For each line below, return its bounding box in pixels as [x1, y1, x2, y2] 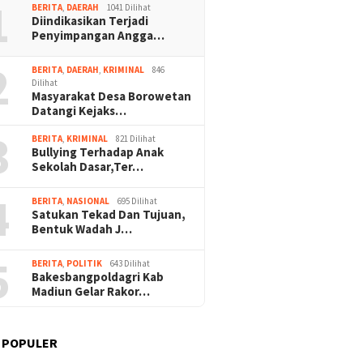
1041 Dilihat [107, 2, 152, 14]
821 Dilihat [116, 133, 156, 145]
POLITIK [66, 258, 103, 270]
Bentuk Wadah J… [32, 221, 133, 237]
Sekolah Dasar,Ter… [32, 159, 144, 175]
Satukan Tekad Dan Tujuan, [32, 207, 186, 223]
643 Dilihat [110, 258, 151, 270]
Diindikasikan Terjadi [32, 13, 149, 29]
